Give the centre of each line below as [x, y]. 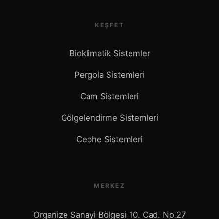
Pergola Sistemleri [109, 75]
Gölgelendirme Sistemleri [109, 118]
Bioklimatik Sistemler [109, 53]
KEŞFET [109, 25]
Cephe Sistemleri [109, 139]
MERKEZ [109, 185]
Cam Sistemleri [109, 96]
